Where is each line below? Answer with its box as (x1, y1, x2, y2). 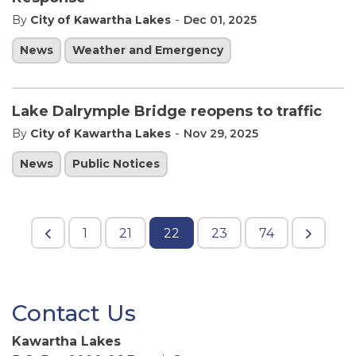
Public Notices (72, 157, 160, 171)
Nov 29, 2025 (184, 126, 258, 141)
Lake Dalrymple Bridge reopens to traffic (12, 103, 322, 120)
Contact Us (12, 300, 136, 327)
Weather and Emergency (72, 43, 223, 57)
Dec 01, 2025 (184, 13, 257, 27)
